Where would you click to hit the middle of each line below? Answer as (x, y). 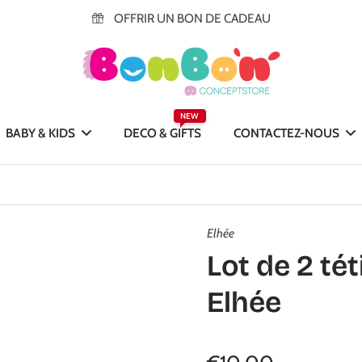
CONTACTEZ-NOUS (287, 133)
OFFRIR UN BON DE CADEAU (192, 18)
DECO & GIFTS (163, 133)
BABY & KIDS (41, 133)
